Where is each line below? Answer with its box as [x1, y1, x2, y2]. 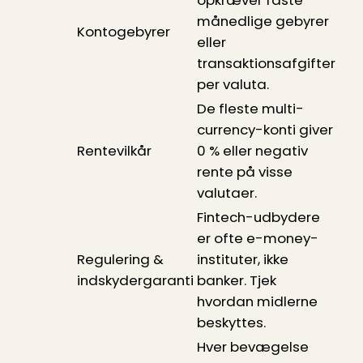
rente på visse [196, 161, 293, 181]
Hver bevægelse [196, 336, 309, 357]
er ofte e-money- [196, 228, 318, 248]
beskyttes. [196, 312, 266, 332]
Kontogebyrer [76, 21, 170, 41]
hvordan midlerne [196, 291, 318, 311]
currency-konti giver [196, 119, 333, 139]
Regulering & [76, 249, 164, 269]
